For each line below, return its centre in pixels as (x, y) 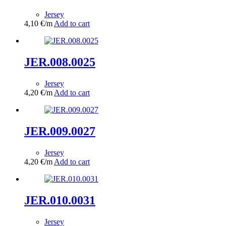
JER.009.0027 (60, 131)
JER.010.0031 (60, 200)
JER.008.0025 (60, 62)
